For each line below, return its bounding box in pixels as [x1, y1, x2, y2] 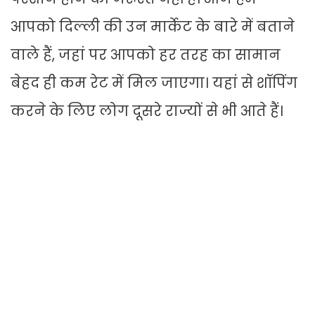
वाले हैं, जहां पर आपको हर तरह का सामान [11, 45, 281, 65]
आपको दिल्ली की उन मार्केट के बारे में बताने [11, 17, 295, 37]
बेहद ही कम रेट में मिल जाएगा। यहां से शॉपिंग [11, 73, 297, 94]
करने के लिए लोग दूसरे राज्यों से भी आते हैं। [11, 101, 283, 122]
